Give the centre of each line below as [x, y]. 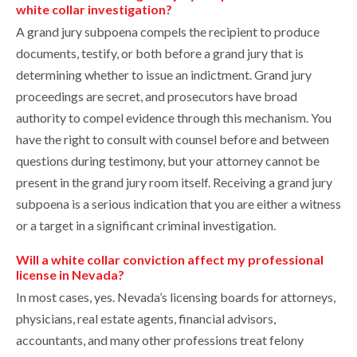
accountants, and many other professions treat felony [160, 340]
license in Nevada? [70, 275]
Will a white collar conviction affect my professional [170, 260]
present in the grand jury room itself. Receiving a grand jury [174, 182]
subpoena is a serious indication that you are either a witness [178, 204]
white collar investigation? [94, 10]
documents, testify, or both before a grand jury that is [160, 53]
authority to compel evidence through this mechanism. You [174, 118]
